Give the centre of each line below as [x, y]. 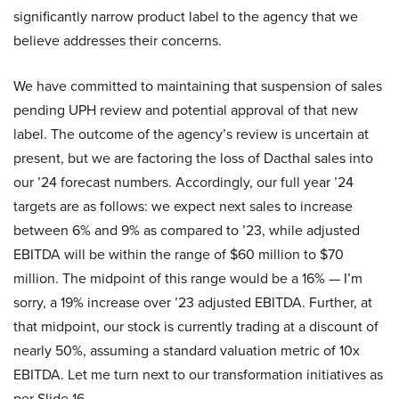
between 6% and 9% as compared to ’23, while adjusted [187, 231]
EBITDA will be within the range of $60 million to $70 [179, 255]
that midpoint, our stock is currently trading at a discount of [196, 327]
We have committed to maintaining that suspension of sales [198, 86]
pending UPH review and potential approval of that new [186, 110]
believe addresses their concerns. [118, 41]
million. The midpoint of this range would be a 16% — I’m [188, 279]
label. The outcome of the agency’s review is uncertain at [191, 134]
